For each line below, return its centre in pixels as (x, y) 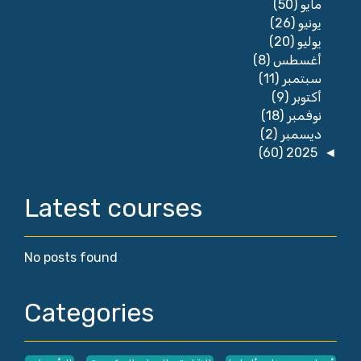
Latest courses (113, 208)
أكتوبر (305, 98)
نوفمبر (302, 116)
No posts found (71, 258)
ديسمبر (299, 135)
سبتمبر (300, 79)
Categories (89, 313)
